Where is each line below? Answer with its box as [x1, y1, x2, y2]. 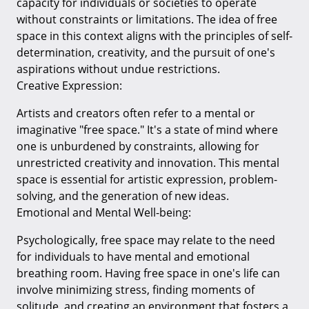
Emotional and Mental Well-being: [17, 204, 191, 220]
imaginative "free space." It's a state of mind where [17, 121, 278, 137]
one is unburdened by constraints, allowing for [17, 138, 259, 154]
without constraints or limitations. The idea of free [17, 11, 277, 27]
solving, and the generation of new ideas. [17, 188, 229, 203]
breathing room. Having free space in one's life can [17, 265, 280, 281]
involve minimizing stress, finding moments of [17, 281, 255, 297]
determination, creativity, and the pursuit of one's [17, 44, 275, 60]
